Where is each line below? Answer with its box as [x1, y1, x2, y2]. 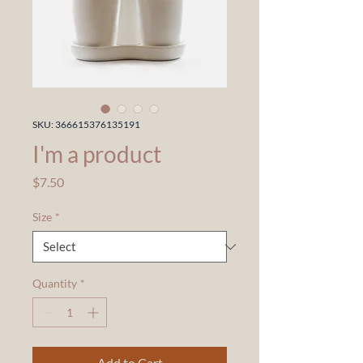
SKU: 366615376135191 [32, 118, 140, 130]
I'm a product [32, 140, 161, 168]
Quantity [32, 276, 77, 290]
